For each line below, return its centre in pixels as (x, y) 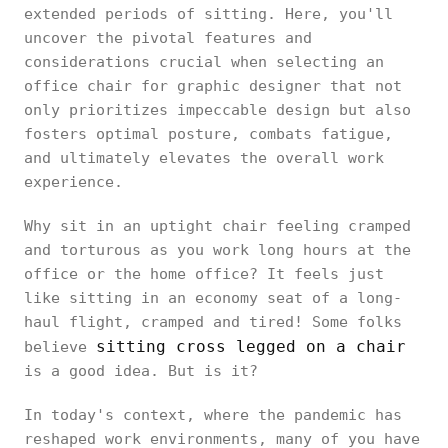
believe (60, 347)
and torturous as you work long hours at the (217, 250)
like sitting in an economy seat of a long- (213, 298)
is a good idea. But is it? (141, 371)
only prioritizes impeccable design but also (217, 110)
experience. (73, 182)
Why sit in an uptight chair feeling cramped (217, 226)
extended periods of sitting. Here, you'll (208, 14)
